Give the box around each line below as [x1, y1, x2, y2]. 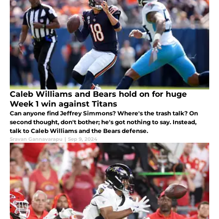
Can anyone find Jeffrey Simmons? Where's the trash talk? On [10, 109, 198, 117]
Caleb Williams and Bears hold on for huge [10, 89, 187, 99]
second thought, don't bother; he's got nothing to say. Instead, [10, 118, 197, 126]
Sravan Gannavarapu [10, 136, 63, 143]
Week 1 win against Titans [10, 99, 117, 109]
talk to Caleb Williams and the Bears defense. [10, 127, 148, 135]
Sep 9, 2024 [68, 136, 97, 143]
